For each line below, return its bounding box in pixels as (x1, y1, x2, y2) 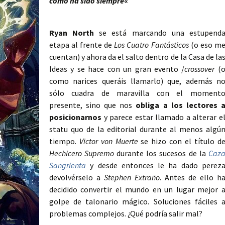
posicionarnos (49, 112, 101, 123)
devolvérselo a (49, 172, 104, 183)
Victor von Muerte (79, 136, 138, 147)
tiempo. (49, 136, 79, 147)
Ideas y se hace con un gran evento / (49, 64, 185, 74)
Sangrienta (49, 160, 86, 171)
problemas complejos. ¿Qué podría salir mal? (49, 208, 202, 219)
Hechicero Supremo (49, 148, 115, 159)
